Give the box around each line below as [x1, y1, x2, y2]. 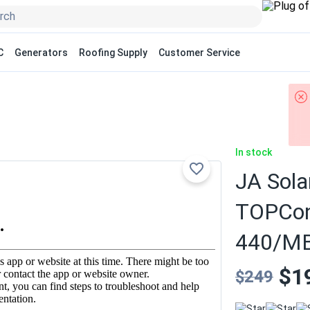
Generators [15, 46, 68, 58]
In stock [235, 147, 272, 158]
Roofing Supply [79, 46, 147, 58]
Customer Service [158, 46, 240, 58]
